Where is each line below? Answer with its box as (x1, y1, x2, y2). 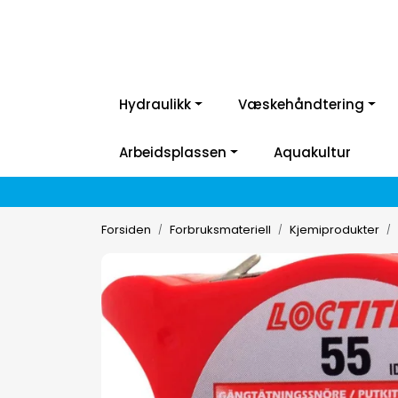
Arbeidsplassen (119, 143, 227, 162)
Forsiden (101, 220, 151, 238)
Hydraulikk (119, 95, 191, 114)
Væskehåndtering (237, 95, 364, 114)
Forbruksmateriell (170, 220, 271, 238)
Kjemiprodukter (290, 220, 379, 238)
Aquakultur (273, 143, 351, 162)
